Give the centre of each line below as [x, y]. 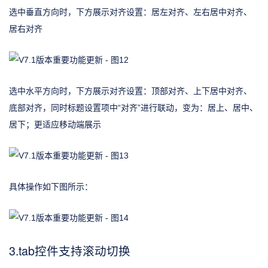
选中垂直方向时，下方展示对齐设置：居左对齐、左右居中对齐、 [130, 12]
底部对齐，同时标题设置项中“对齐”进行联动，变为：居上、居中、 [133, 107]
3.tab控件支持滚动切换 [70, 251]
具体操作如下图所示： [51, 186]
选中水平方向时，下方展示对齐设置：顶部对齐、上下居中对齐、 [130, 91]
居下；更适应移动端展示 [55, 124]
